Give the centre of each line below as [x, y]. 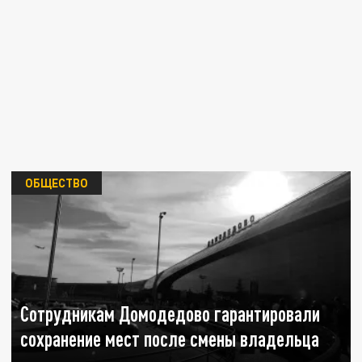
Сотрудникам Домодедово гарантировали [170, 314]
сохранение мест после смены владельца [170, 339]
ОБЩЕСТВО [56, 182]
